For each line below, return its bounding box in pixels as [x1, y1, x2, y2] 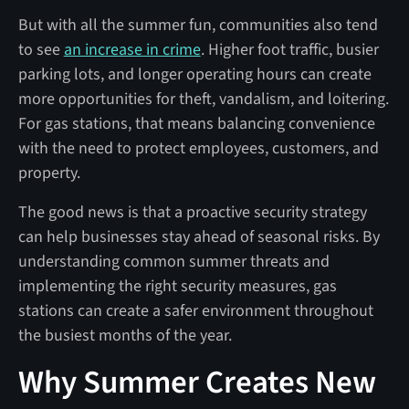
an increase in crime [63, 37, 201, 61]
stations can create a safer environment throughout [17, 299, 373, 322]
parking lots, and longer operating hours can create [17, 62, 372, 86]
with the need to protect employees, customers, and [17, 136, 379, 160]
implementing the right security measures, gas [17, 274, 337, 298]
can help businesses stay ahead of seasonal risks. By [17, 225, 380, 248]
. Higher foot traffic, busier [200, 37, 379, 61]
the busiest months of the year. [17, 323, 232, 347]
